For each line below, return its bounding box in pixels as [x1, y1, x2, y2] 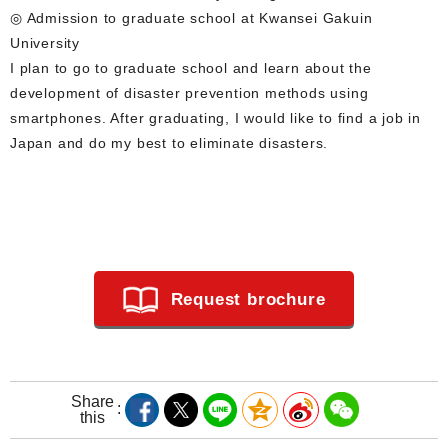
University [10, 34, 80, 51]
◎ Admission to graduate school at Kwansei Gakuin [10, 9, 373, 26]
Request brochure [170, 289, 326, 309]
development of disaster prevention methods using [10, 84, 369, 101]
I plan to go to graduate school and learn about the [10, 59, 372, 76]
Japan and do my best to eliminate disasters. [10, 134, 329, 151]
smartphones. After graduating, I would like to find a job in [10, 109, 421, 126]
